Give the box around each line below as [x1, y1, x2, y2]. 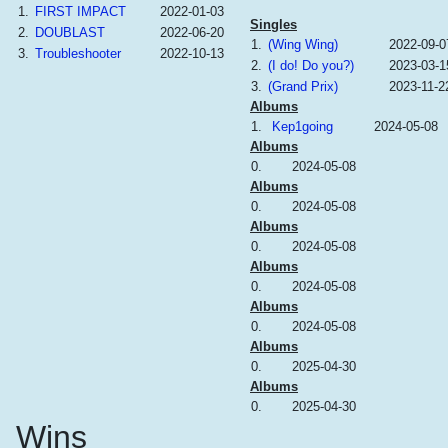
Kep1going [272, 119, 333, 134]
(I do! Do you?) [268, 58, 354, 73]
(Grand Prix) [268, 79, 338, 94]
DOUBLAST [35, 25, 105, 40]
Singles [250, 17, 297, 32]
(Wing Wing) [268, 37, 338, 52]
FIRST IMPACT [35, 4, 126, 19]
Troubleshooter [35, 46, 121, 61]
